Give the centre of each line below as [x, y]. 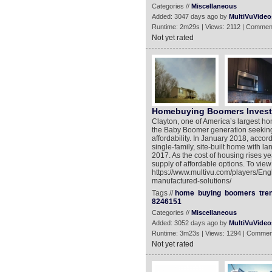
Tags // [163, 193]
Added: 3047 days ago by [190, 16]
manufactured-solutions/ [191, 181]
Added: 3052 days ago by [190, 223]
